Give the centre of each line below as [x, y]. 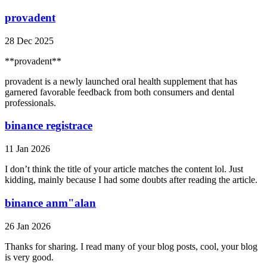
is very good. [29, 257]
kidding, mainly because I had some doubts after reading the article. [131, 180]
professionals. [30, 103]
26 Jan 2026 [28, 226]
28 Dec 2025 [29, 41]
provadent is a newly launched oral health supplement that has [121, 81]
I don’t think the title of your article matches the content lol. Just [124, 169]
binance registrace [49, 126]
